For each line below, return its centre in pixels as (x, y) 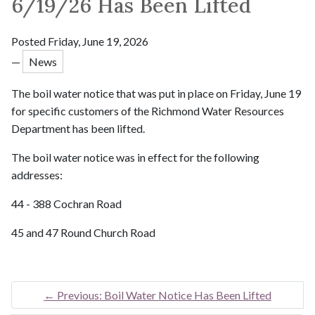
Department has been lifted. (78, 129)
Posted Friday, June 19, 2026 (80, 41)
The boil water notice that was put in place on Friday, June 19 (156, 94)
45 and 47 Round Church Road (83, 233)
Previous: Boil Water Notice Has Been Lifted (164, 295)
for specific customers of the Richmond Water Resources (148, 111)
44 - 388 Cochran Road (66, 204)
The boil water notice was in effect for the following (135, 157)
